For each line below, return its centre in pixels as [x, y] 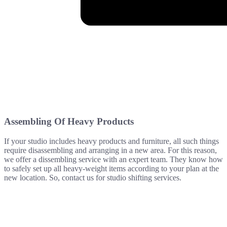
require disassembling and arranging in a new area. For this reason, [110, 150]
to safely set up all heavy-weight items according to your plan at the [111, 168]
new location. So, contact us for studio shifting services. [93, 177]
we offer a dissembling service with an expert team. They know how [113, 159]
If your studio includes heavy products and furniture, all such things [111, 141]
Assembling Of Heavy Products [69, 122]
